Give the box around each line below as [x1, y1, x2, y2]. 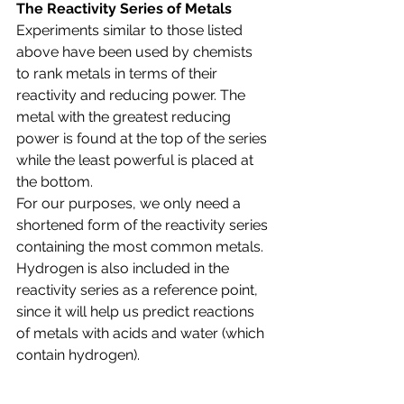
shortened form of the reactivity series [16, 216, 271, 234]
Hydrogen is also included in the [16, 260, 233, 277]
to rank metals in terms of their [16, 65, 221, 82]
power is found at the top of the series [16, 130, 271, 147]
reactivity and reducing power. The [16, 87, 249, 104]
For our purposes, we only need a [16, 195, 244, 212]
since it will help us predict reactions [16, 303, 258, 320]
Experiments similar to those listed [16, 22, 246, 39]
